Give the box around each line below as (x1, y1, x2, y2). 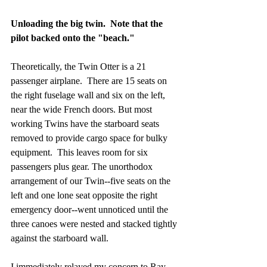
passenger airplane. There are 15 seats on (11, 75, 169, 86)
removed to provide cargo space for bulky (11, 132, 170, 143)
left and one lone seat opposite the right (11, 190, 160, 200)
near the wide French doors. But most (11, 104, 154, 114)
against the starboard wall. (11, 232, 111, 243)
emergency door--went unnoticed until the (11, 204, 170, 215)
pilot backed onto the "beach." (11, 32, 137, 43)
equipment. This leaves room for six (11, 147, 150, 157)
